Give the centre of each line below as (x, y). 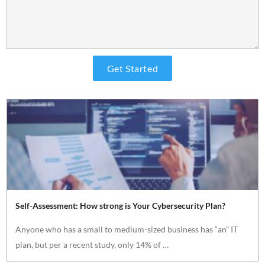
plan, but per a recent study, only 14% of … (92, 245)
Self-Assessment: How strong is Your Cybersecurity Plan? (121, 206)
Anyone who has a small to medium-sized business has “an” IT (127, 230)
